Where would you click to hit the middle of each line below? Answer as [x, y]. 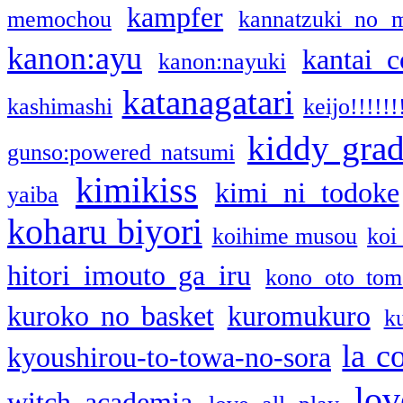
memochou [59, 19]
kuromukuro [299, 316]
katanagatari [208, 102]
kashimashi [60, 106]
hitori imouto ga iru [129, 275]
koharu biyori [105, 232]
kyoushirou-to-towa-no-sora [169, 357]
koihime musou [285, 236]
